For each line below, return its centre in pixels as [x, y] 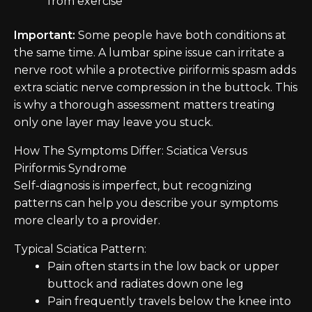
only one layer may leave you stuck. [114, 122]
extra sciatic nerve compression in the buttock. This [156, 87]
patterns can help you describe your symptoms [146, 203]
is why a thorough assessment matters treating [145, 105]
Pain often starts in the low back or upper [163, 266]
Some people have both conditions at [181, 35]
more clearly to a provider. [87, 220]
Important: [45, 35]
